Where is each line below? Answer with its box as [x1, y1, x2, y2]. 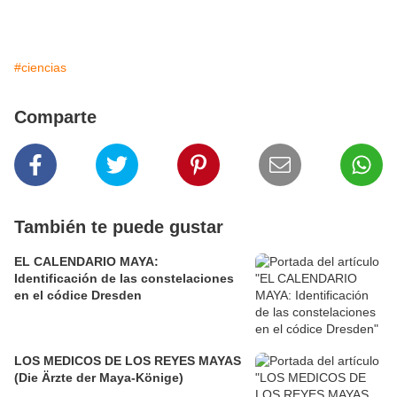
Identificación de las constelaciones [14, 271, 234, 286]
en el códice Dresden [14, 288, 142, 303]
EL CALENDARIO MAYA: [14, 254, 159, 269]
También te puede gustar [14, 217, 223, 237]
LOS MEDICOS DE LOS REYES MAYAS [14, 354, 241, 369]
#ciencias [14, 60, 66, 75]
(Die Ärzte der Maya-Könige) [14, 370, 183, 385]
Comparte [14, 107, 97, 128]
